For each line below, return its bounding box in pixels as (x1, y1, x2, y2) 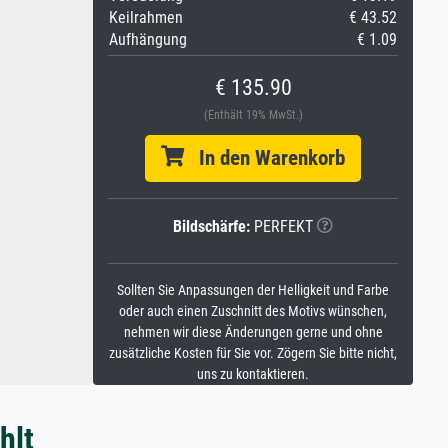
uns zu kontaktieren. (197, 366, 309, 383)
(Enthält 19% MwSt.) (203, 108, 303, 122)
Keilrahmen (109, 8, 183, 27)
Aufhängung (109, 30, 187, 49)
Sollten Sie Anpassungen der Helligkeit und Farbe (117, 282, 389, 299)
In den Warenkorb (184, 146, 345, 170)
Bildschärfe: (173, 217, 250, 236)
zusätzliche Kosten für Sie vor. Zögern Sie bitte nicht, (109, 345, 397, 362)
